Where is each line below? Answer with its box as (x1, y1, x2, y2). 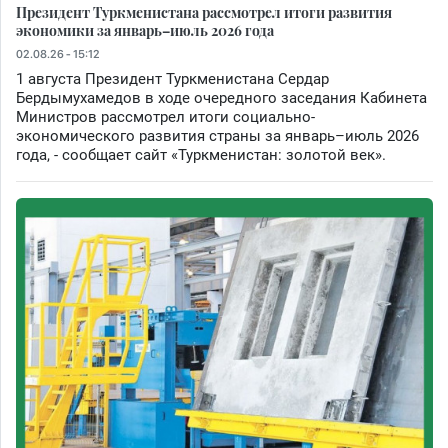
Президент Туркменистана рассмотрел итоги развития (16, 2, 392, 23)
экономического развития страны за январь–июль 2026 (16, 127, 419, 146)
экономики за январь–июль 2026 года (16, 20, 274, 41)
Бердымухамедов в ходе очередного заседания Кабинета (16, 89, 427, 108)
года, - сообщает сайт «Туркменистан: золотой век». (16, 146, 386, 165)
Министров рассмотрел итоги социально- (16, 108, 315, 127)
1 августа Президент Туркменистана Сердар (16, 70, 329, 89)
